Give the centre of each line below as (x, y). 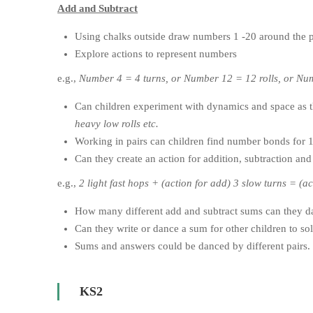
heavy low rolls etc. (117, 124)
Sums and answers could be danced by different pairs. (193, 246)
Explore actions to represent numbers (156, 54)
